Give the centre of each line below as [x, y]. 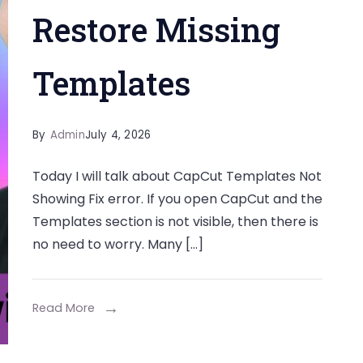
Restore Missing [156, 30]
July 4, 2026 [118, 135]
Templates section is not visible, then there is [175, 222]
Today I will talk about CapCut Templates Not [177, 176]
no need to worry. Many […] [117, 244]
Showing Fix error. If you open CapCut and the [177, 199]
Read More [63, 308]
